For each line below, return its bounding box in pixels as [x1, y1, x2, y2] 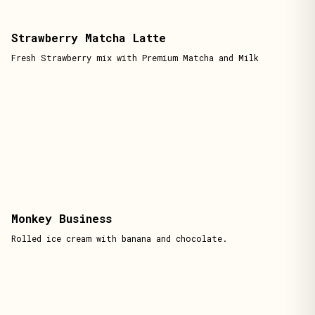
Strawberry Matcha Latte [11, 30, 166, 45]
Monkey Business [11, 211, 112, 226]
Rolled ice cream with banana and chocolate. [11, 233, 227, 244]
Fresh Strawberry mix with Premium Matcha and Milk [11, 52, 259, 63]
